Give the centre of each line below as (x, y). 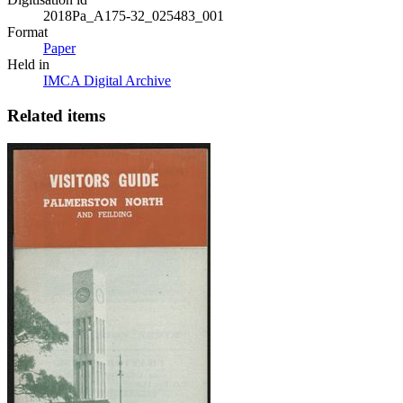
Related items (56, 116)
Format (27, 32)
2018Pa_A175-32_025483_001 (134, 16)
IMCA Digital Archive (107, 81)
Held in (28, 65)
